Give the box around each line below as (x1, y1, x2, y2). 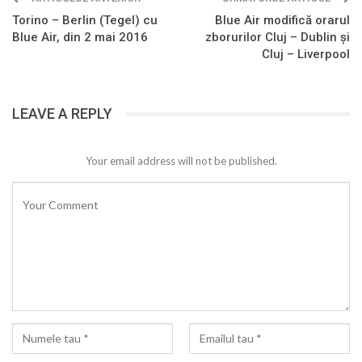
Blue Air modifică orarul (215, 13, 350, 28)
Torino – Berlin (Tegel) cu (12, 13, 158, 28)
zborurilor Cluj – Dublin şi (205, 30, 350, 45)
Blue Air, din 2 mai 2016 (12, 30, 148, 45)
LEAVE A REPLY (12, 105, 112, 123)
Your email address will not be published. (85, 154, 277, 168)
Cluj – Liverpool (262, 47, 350, 62)
